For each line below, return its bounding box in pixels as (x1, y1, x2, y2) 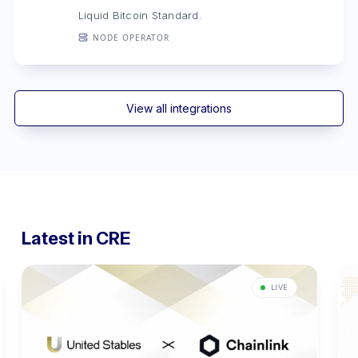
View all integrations (126, 101, 232, 115)
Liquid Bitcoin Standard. (78, 9, 202, 22)
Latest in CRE (21, 227, 131, 249)
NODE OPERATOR (92, 32, 169, 43)
